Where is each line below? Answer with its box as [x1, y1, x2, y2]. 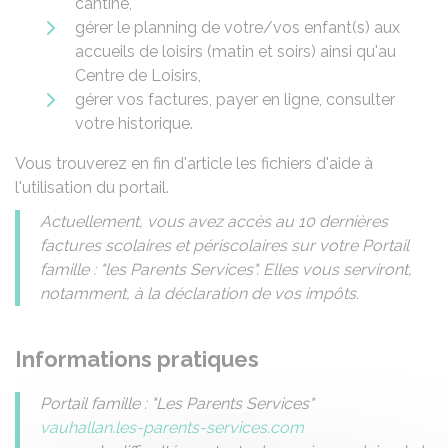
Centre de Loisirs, [75, 66, 201, 85]
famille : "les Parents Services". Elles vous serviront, [40, 260, 412, 279]
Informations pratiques [15, 346, 259, 372]
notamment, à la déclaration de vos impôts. [40, 284, 359, 303]
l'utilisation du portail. [15, 178, 169, 197]
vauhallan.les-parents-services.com [40, 418, 304, 437]
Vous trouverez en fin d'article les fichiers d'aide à [15, 154, 373, 173]
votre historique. [75, 114, 193, 133]
